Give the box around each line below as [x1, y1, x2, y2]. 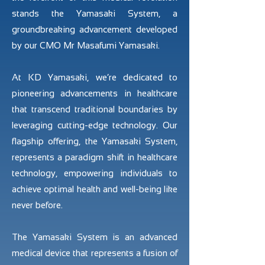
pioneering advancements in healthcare [12, 88, 177, 98]
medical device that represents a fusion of [12, 248, 177, 258]
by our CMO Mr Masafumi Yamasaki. [12, 40, 160, 50]
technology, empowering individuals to [12, 168, 177, 178]
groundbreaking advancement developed [12, 24, 177, 34]
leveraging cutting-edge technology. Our [12, 120, 177, 130]
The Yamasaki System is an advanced [12, 232, 177, 242]
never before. [12, 200, 63, 210]
